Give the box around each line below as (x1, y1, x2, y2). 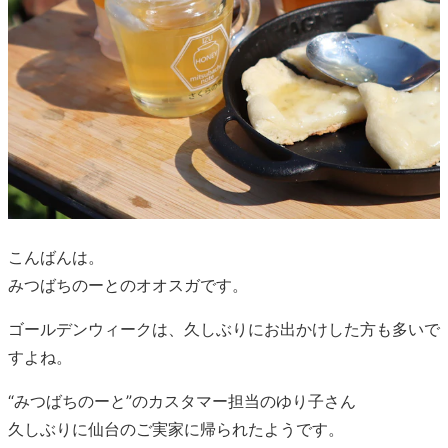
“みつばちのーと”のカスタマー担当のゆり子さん (8, 391, 356, 412)
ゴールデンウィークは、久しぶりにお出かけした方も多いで (8, 319, 440, 340)
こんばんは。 (8, 247, 104, 268)
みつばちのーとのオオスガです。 (8, 275, 248, 296)
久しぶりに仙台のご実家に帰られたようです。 (8, 419, 344, 440)
